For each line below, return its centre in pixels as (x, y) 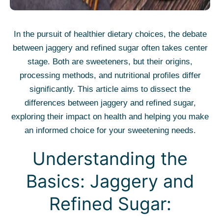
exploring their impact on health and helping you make (110, 117)
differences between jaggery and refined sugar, (110, 103)
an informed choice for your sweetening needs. (110, 130)
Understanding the (110, 159)
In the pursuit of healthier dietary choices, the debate (110, 34)
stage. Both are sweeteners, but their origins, (110, 62)
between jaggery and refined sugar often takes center (110, 48)
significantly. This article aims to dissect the (110, 89)
